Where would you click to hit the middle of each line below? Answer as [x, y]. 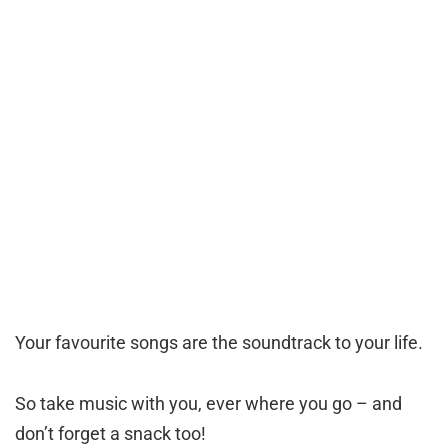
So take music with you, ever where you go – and [208, 403]
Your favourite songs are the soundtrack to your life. [219, 342]
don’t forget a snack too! [110, 433]
